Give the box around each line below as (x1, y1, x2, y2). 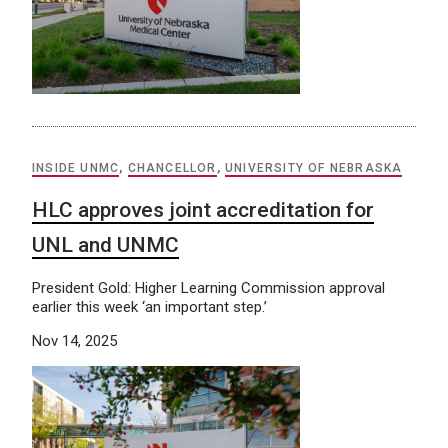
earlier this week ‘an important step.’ (32, 298, 267, 317)
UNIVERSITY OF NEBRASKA (225, 161, 403, 176)
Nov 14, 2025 (32, 332, 117, 351)
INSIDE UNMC (32, 161, 120, 176)
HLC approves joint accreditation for (32, 198, 374, 223)
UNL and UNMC (32, 233, 179, 258)
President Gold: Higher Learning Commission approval (32, 279, 385, 298)
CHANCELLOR (127, 161, 217, 176)
